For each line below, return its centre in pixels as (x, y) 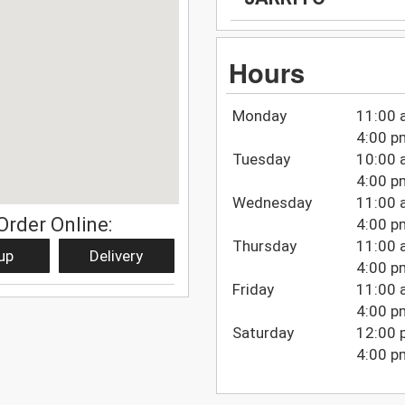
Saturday (263, 332)
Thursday (264, 245)
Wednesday (272, 202)
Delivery (117, 255)
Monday (259, 115)
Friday (253, 289)
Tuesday (261, 159)
